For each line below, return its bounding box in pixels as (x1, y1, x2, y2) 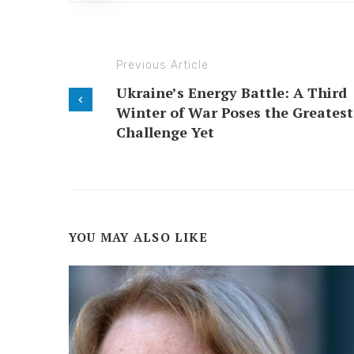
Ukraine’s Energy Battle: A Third (116, 82, 347, 102)
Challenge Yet (116, 122, 214, 141)
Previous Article (116, 58, 209, 72)
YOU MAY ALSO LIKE (69, 228, 208, 245)
